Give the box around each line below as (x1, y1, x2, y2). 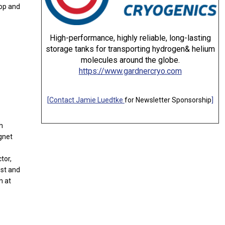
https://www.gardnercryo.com (78, 66, 182, 76)
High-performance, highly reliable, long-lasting (49, 33, 211, 43)
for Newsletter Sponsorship (124, 96, 211, 104)
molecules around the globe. (80, 55, 180, 65)
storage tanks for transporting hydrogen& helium (45, 44, 215, 54)
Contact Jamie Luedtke (49, 96, 125, 104)
